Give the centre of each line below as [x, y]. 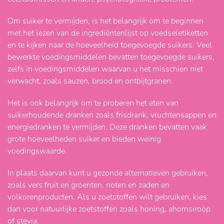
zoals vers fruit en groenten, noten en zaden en [88, 185]
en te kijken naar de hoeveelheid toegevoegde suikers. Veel [110, 45]
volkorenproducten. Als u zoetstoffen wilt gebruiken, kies [107, 197]
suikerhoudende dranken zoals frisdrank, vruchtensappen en [112, 115]
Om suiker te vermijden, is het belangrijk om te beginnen [105, 21]
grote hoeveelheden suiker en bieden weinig [84, 139]
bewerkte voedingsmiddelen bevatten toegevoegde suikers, [111, 57]
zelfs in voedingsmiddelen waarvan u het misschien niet [105, 69]
